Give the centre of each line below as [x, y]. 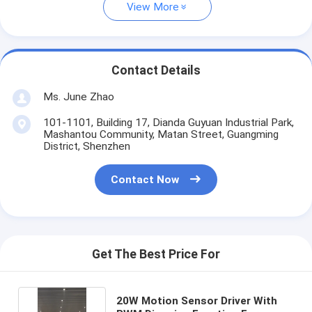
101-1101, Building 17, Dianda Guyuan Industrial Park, [168, 122]
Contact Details [156, 71]
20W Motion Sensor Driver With [196, 301]
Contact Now [145, 180]
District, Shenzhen [86, 146]
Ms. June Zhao [78, 96]
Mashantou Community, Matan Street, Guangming [161, 134]
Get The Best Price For [156, 255]
